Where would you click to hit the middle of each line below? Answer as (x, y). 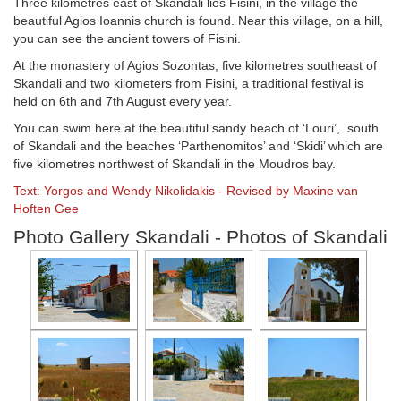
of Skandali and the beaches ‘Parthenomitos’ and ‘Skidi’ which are (198, 146)
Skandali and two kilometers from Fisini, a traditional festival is (188, 84)
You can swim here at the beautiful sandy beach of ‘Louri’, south (196, 128)
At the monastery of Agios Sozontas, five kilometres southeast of (195, 66)
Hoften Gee (46, 209)
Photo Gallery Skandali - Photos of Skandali (200, 237)
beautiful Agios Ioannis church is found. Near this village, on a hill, (198, 21)
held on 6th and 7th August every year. (123, 102)
